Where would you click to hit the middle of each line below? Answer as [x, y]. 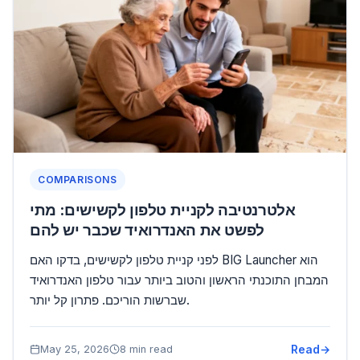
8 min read [146, 349]
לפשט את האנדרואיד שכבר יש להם [147, 229]
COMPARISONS [78, 179]
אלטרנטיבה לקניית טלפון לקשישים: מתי [163, 209]
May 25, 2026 [75, 349]
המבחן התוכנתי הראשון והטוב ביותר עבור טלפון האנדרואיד [179, 280]
